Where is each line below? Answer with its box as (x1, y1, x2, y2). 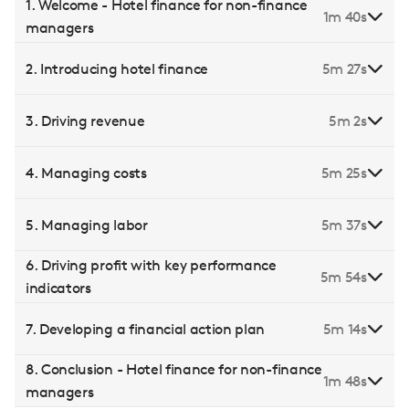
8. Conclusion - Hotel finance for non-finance (26, 361, 322, 379)
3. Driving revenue (26, 111, 145, 130)
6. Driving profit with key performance (26, 257, 277, 275)
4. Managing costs (26, 163, 147, 182)
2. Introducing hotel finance (26, 59, 209, 78)
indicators (26, 279, 91, 298)
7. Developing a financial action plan (26, 320, 266, 338)
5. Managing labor (26, 215, 148, 234)
